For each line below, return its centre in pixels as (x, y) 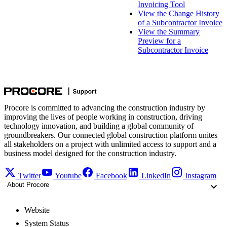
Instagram (201, 175)
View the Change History (179, 13)
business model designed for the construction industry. (90, 153)
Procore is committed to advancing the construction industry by (105, 107)
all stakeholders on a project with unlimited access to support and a (110, 144)
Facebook (111, 175)
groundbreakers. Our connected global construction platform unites (111, 135)
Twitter (30, 175)
